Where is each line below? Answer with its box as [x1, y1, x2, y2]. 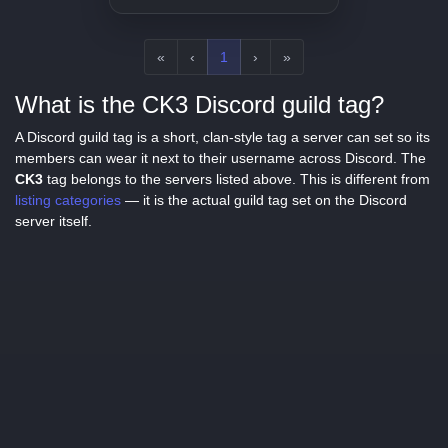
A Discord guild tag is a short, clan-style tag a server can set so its [15, 129, 430, 145]
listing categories [15, 192, 121, 208]
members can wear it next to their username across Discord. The [15, 150, 426, 166]
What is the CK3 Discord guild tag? [15, 91, 384, 118]
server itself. [15, 213, 92, 229]
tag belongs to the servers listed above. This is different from [43, 171, 430, 187]
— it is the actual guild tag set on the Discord [121, 192, 407, 208]
